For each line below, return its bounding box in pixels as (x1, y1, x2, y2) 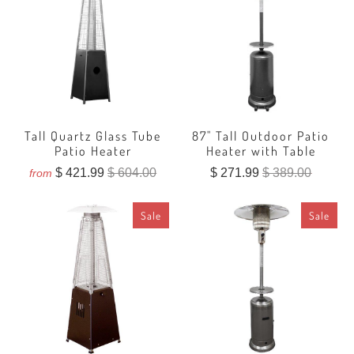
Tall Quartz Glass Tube (24, 128, 162, 145)
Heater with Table (205, 143, 316, 160)
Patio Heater (54, 143, 132, 160)
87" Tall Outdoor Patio (192, 128, 330, 145)
